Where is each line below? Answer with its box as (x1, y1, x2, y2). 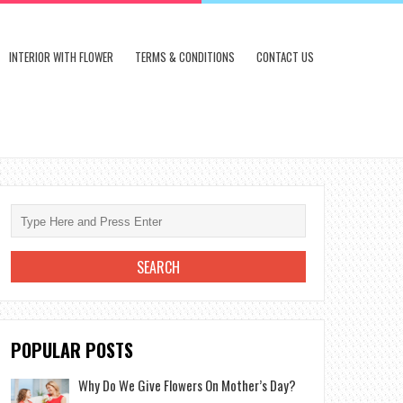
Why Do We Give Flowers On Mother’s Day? (78, 375, 297, 395)
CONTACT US (256, 48, 314, 66)
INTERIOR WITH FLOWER (9, 48, 113, 66)
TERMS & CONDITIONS (135, 48, 235, 66)
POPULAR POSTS (11, 336, 134, 363)
